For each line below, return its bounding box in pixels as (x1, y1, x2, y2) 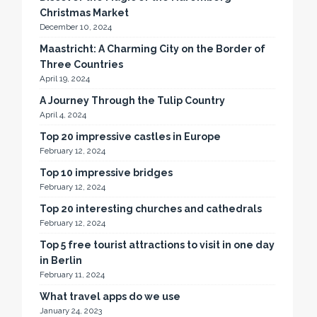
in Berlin (40, 255, 83, 266)
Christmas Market (40, 7, 129, 18)
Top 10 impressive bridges (40, 167, 173, 178)
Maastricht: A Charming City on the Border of (40, 43, 266, 54)
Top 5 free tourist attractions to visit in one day (40, 239, 275, 250)
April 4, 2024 (40, 110, 87, 120)
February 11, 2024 (40, 270, 105, 279)
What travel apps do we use (40, 291, 181, 302)
